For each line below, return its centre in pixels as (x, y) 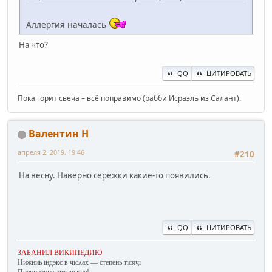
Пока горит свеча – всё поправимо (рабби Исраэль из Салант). (129, 98)
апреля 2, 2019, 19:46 (51, 152)
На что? (33, 45)
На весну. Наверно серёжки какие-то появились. (115, 175)
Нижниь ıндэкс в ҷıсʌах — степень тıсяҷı (79, 263)
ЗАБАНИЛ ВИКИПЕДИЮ (60, 253)
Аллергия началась (67, 25)
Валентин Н (59, 134)
